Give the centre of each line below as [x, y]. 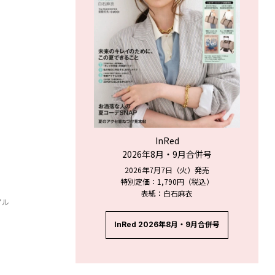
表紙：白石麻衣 [167, 193]
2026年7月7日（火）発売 [167, 170]
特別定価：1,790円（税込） [167, 182]
